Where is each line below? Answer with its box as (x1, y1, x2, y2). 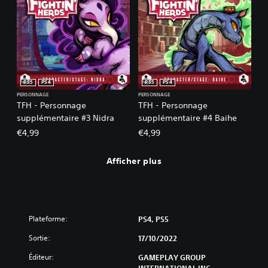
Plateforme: (29, 213, 68, 224)
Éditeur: (29, 251, 54, 262)
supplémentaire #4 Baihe (138, 112, 237, 123)
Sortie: (29, 232, 50, 243)
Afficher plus (106, 156, 162, 167)
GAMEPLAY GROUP (138, 252, 206, 262)
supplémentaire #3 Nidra (17, 112, 114, 123)
